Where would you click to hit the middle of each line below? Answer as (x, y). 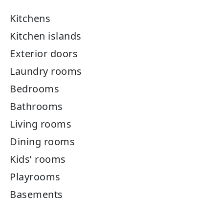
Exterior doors (44, 53)
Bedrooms (34, 88)
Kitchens (30, 18)
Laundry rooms (46, 71)
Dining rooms (42, 141)
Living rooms (42, 124)
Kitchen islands (46, 36)
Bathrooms (36, 106)
